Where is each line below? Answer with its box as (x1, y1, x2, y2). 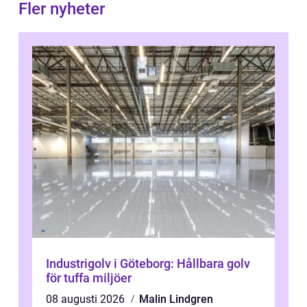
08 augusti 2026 (46, 292, 127, 306)
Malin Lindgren (139, 292, 213, 306)
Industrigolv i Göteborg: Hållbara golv (46, 256, 250, 271)
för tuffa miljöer (46, 270, 132, 285)
